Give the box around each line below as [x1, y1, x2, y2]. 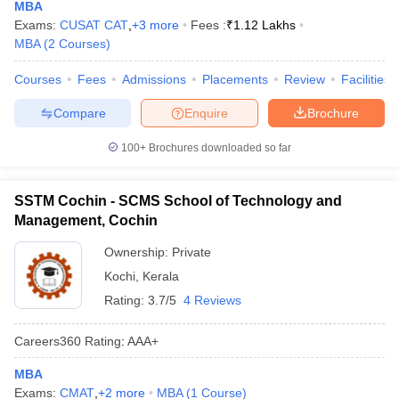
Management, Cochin [14, 213, 158, 228]
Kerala [142, 269, 179, 283]
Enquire [184, 105, 228, 120]
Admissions [122, 72, 186, 86]
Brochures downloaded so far [146, 142, 291, 154]
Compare [53, 105, 106, 120]
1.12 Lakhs [233, 18, 296, 32]
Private [172, 245, 211, 259]
